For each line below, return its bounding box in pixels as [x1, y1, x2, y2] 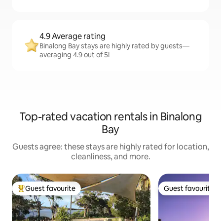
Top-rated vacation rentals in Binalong [19, 110, 202, 124]
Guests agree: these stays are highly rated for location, [12, 142, 209, 152]
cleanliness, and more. [71, 151, 150, 162]
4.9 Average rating [39, 31, 106, 41]
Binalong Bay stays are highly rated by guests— [39, 41, 189, 50]
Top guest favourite [17, 188, 80, 197]
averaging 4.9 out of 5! [39, 50, 110, 59]
